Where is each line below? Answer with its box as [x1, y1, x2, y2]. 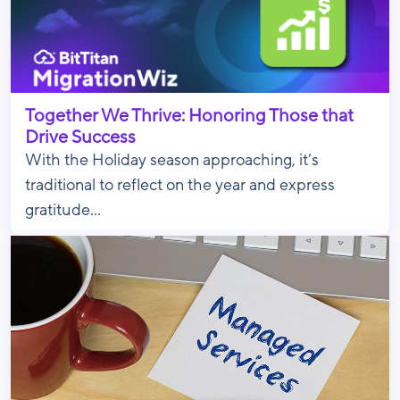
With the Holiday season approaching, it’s [25, 152, 319, 169]
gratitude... [25, 202, 101, 219]
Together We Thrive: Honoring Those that [25, 106, 354, 126]
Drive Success [25, 128, 136, 147]
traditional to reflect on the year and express [25, 177, 335, 194]
